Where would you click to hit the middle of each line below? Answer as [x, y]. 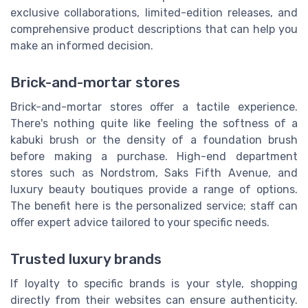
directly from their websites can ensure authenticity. [154, 300]
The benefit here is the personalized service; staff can [154, 206]
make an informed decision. [82, 45]
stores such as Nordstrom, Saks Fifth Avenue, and [154, 173]
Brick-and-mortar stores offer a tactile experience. [154, 107]
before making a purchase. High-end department [154, 156]
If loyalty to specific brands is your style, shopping [154, 283]
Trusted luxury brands [86, 259]
